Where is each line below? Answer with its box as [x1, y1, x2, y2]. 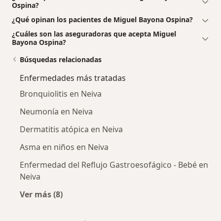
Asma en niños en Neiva [20, 142, 109, 153]
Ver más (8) [20, 189, 63, 200]
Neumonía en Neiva [20, 106, 93, 117]
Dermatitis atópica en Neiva [20, 124, 123, 135]
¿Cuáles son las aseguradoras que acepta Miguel [12, 29, 176, 39]
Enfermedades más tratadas [20, 73, 126, 84]
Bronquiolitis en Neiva [20, 88, 102, 100]
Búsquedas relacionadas [20, 55, 102, 65]
